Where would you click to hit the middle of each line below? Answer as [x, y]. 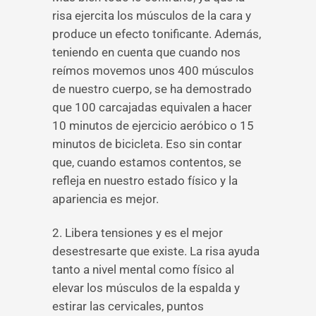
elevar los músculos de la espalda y [146, 288]
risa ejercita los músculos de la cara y [152, 16]
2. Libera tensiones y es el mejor [138, 233]
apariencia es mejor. [105, 199]
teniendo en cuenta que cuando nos [146, 52]
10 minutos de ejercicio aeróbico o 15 [153, 126]
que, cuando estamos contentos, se [147, 162]
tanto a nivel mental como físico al [143, 269]
